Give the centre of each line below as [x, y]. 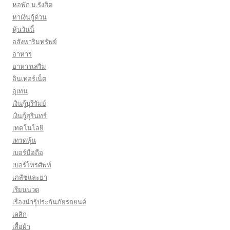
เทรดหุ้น [24, 140]
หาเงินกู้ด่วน [30, 17]
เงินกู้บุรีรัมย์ [29, 103]
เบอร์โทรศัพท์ [32, 165]
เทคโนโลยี [28, 128]
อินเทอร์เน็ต [29, 79]
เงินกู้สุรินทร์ [30, 116]
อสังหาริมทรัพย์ [35, 42]
